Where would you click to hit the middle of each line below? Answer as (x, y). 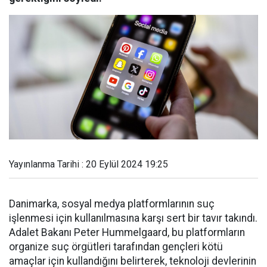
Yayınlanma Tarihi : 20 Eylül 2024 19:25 (89, 164)
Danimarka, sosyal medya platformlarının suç (112, 204)
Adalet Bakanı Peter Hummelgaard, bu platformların (127, 232)
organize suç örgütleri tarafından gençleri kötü (116, 247)
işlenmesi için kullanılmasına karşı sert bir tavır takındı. (133, 218)
